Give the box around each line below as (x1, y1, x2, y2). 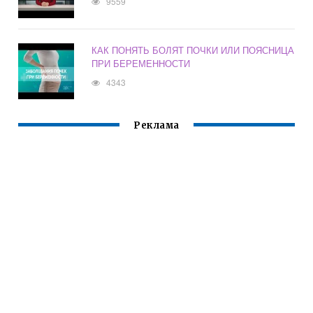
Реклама (133, 119, 180, 132)
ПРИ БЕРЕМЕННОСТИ (92, 57, 191, 71)
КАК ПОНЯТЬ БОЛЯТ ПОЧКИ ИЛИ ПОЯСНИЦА (92, 43, 295, 57)
